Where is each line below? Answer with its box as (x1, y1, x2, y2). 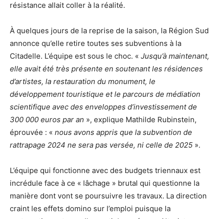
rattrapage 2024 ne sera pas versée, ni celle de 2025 (10, 140, 193, 150)
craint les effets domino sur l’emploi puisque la (10, 204, 171, 214)
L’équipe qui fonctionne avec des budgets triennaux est (10, 166, 200, 175)
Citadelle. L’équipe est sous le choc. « (10, 51, 141, 61)
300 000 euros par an (10, 115, 86, 125)
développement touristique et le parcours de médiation (10, 89, 200, 99)
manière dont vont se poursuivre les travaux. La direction (10, 191, 207, 201)
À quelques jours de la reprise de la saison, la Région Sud (10, 26, 209, 36)
